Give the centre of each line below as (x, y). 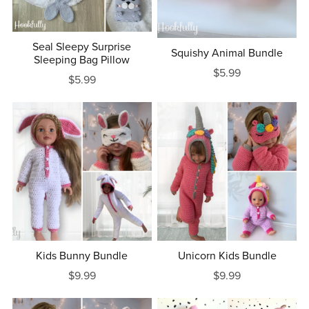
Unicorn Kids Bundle (227, 256)
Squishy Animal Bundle (227, 53)
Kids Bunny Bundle (82, 256)
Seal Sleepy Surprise (82, 47)
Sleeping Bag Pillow (82, 60)
